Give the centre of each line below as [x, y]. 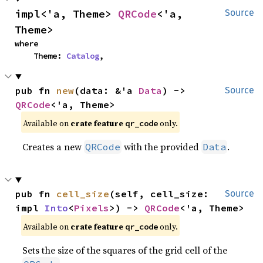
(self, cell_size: [159, 194]
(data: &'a [107, 90]
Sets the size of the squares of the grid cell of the [125, 250]
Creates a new [53, 147]
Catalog [83, 56]
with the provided [162, 147]
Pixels [92, 208]
